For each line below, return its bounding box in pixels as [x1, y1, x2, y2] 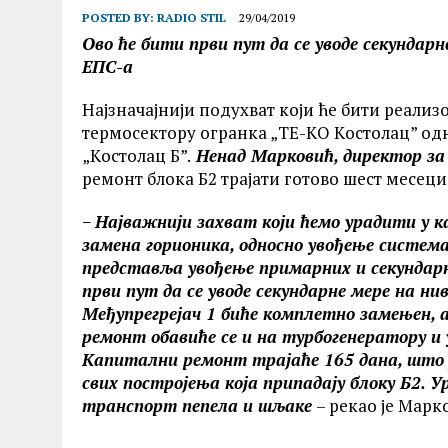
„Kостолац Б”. [82, 144, 191, 167]
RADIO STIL [157, 10, 226, 25]
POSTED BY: [82, 10, 157, 25]
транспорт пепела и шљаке [82, 394, 312, 417]
